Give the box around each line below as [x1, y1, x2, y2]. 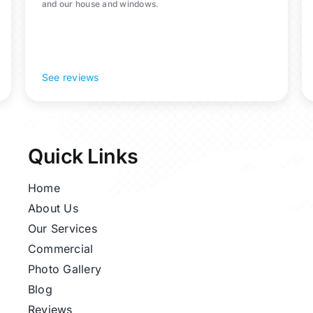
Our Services [27, 221, 97, 236]
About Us [27, 201, 78, 216]
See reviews [41, 71, 99, 84]
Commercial [27, 242, 94, 256]
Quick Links [27, 144, 138, 169]
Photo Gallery [27, 262, 102, 277]
